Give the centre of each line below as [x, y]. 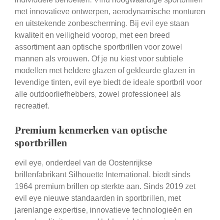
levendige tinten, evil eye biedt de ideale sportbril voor [108, 82]
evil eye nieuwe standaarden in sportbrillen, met [98, 198]
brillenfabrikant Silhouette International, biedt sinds [103, 175]
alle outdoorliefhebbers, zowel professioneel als [98, 94]
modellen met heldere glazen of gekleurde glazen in [105, 71]
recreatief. [32, 106]
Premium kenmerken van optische [91, 130]
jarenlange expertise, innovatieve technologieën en [104, 210]
